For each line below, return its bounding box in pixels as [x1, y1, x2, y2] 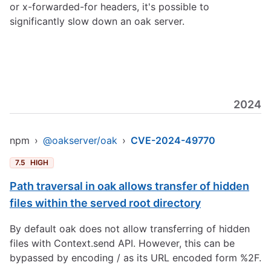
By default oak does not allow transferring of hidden [10, 223, 250, 235]
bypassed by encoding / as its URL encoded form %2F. [10, 252, 261, 264]
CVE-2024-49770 [131, 134, 215, 146]
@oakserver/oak [43, 134, 117, 146]
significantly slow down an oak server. [10, 15, 184, 27]
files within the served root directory [10, 197, 201, 209]
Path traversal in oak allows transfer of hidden [10, 180, 249, 192]
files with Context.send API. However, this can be [10, 237, 235, 249]
